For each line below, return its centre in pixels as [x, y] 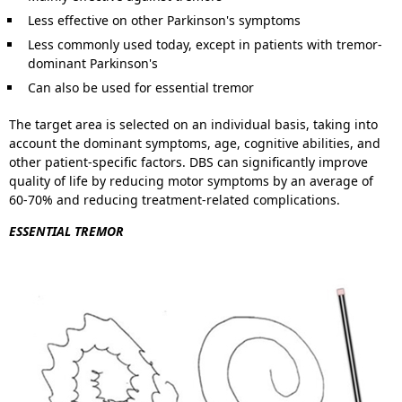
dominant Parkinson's [93, 64]
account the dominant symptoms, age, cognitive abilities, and [195, 144]
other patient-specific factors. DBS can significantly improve [188, 162]
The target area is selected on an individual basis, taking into [193, 125]
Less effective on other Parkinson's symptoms [164, 21]
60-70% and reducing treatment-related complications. [175, 200]
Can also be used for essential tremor [141, 88]
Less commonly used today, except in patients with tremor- [205, 45]
